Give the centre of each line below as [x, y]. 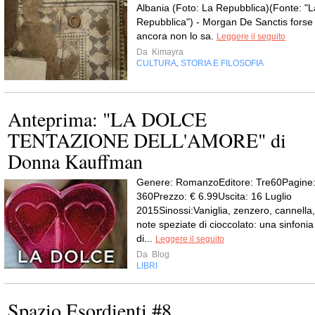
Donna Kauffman [75, 161]
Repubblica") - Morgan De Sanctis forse [225, 22]
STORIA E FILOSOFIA [222, 63]
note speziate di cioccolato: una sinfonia [225, 224]
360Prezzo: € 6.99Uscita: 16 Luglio [214, 196]
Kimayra [167, 52]
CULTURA [156, 63]
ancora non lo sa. [176, 36]
